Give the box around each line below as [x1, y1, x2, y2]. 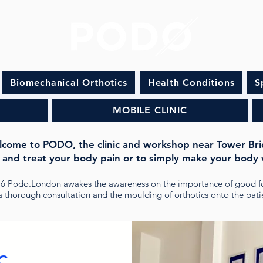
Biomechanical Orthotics [10, 77, 127, 88]
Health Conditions [147, 77, 235, 88]
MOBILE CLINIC [113, 104, 187, 116]
